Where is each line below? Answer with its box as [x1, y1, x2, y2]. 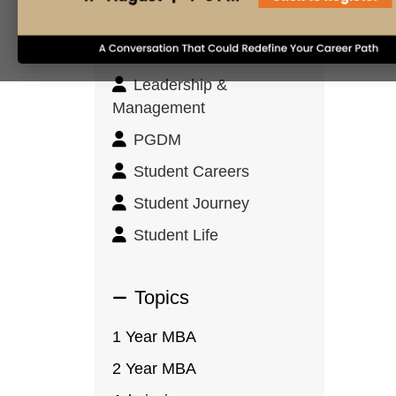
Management [112, 99, 206, 117]
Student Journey [133, 194, 250, 212]
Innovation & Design [133, 21, 277, 39]
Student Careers [133, 163, 250, 180]
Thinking [112, 44, 173, 62]
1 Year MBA [112, 328, 197, 346]
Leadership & [133, 76, 228, 94]
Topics [134, 286, 190, 308]
